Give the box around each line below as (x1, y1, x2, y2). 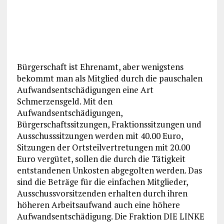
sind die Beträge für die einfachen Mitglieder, (16, 175, 188, 187)
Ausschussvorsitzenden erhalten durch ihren (16, 187, 187, 199)
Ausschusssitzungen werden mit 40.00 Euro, (16, 129, 183, 141)
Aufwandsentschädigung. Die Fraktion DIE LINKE (16, 210, 204, 222)
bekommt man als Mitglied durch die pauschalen (16, 72, 202, 84)
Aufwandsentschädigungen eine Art (16, 83, 153, 95)
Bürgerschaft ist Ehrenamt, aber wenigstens (16, 60, 183, 72)
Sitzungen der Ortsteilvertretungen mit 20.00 (16, 141, 190, 153)
